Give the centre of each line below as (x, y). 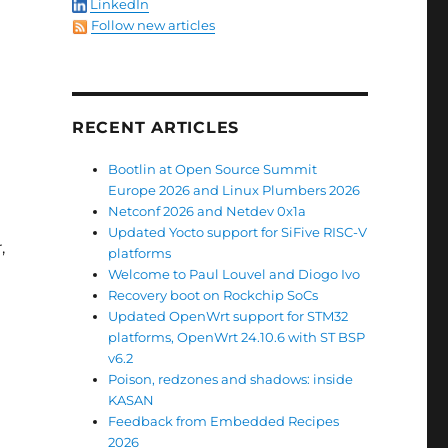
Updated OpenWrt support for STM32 (228, 316)
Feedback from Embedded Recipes (224, 421)
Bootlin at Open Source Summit (213, 169)
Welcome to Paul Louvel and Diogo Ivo (234, 274)
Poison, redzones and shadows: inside (231, 379)
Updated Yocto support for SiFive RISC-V (238, 232)
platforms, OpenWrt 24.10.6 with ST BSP (237, 337)
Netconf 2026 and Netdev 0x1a (207, 211)
